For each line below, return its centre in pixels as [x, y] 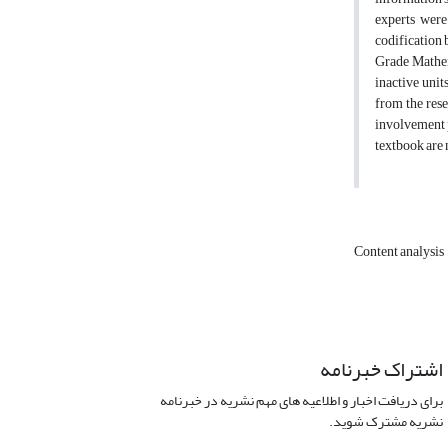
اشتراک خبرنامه [381, 370]
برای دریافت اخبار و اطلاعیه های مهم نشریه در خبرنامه [301, 401]
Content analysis [400, 252]
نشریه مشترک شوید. [385, 422]
